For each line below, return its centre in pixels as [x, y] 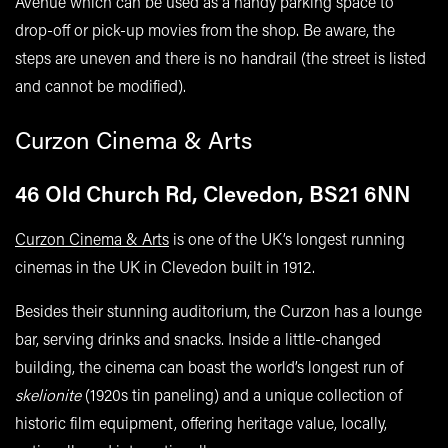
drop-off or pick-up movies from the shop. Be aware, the [205, 29]
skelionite [48, 394]
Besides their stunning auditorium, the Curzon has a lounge [218, 310]
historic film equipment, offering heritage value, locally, [201, 422]
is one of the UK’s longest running [287, 238]
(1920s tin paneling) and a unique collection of [241, 394]
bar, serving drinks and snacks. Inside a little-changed [198, 338]
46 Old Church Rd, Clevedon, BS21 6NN [213, 193]
